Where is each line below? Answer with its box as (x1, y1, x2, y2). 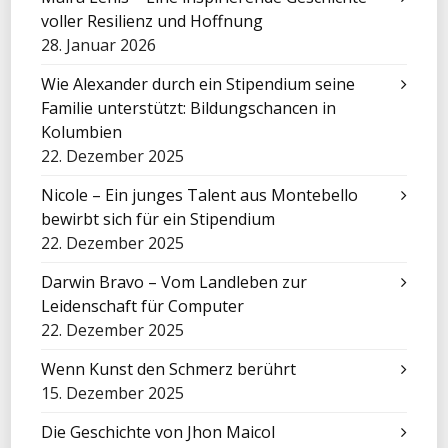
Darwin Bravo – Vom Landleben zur (41, 271, 308, 293)
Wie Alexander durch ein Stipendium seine (41, 73, 356, 95)
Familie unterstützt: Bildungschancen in (41, 97, 337, 119)
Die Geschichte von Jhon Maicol (41, 421, 276, 443)
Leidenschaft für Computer (41, 295, 245, 317)
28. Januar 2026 (41, 34, 157, 56)
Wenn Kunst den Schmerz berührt (41, 358, 297, 380)
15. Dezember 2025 (41, 382, 185, 404)
